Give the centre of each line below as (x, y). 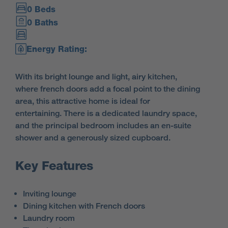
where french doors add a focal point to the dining (108, 89)
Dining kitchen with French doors (84, 206)
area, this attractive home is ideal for (83, 101)
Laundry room (49, 218)
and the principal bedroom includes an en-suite (103, 125)
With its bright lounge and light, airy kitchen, (96, 77)
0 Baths (42, 23)
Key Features (54, 166)
